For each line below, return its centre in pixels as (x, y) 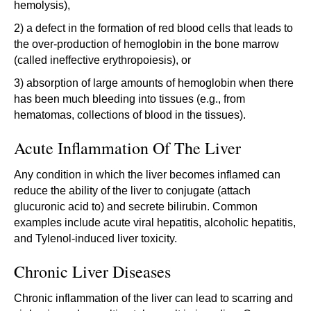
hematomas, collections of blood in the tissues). (130, 115)
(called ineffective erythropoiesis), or (102, 60)
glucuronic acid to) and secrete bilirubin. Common (136, 206)
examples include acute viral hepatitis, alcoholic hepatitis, (155, 222)
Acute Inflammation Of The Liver (127, 148)
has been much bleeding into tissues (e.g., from (129, 99)
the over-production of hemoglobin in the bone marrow (146, 44)
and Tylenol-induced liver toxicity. (95, 238)
